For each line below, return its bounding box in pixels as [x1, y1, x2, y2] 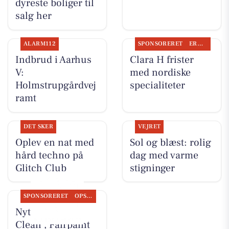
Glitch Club [15, 161, 66, 175]
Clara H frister [129, 53, 194, 67]
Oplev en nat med [15, 135, 94, 149]
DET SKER [23, 122, 54, 130]
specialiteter [129, 79, 185, 93]
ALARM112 [23, 40, 56, 48]
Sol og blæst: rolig [129, 135, 211, 149]
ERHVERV [197, 40, 203, 48]
